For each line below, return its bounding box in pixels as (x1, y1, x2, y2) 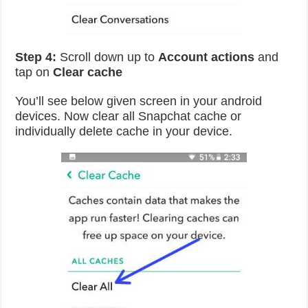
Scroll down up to (56, 50, 159, 64)
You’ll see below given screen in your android (15, 94, 263, 108)
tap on (15, 65, 54, 79)
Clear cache (53, 65, 123, 79)
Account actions (158, 50, 255, 64)
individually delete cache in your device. (15, 124, 233, 138)
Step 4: (15, 50, 57, 64)
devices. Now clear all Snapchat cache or (15, 109, 242, 123)
